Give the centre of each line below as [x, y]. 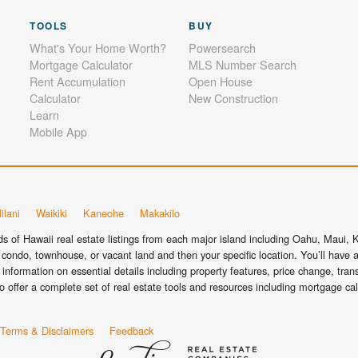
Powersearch [223, 47]
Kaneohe [103, 213]
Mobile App [58, 131]
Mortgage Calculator [81, 64]
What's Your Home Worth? [97, 47]
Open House [221, 81]
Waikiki [52, 213]
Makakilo [160, 213]
